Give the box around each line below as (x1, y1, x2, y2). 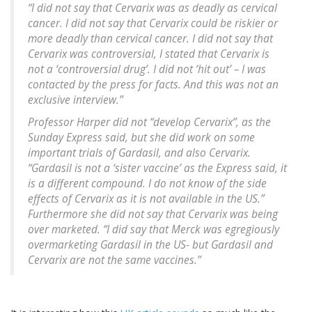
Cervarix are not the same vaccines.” (28, 253, 201, 268)
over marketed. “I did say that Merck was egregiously (28, 222, 279, 237)
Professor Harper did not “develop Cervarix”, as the (28, 115, 271, 130)
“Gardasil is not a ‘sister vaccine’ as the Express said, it (28, 161, 287, 176)
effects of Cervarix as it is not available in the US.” (28, 192, 264, 207)
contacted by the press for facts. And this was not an (28, 77, 279, 93)
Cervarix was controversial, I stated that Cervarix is (28, 47, 270, 62)
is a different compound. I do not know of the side (28, 176, 267, 192)
